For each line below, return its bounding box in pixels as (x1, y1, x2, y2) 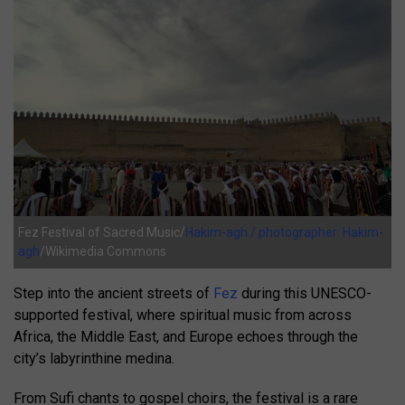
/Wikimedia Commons (40, 244, 166, 259)
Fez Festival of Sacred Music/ (18, 225, 185, 240)
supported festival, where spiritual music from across (14, 306, 352, 325)
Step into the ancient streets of (14, 285, 213, 303)
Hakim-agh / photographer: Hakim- (185, 225, 383, 240)
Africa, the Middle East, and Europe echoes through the (14, 328, 358, 346)
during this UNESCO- (238, 285, 372, 303)
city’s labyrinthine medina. (14, 350, 174, 368)
